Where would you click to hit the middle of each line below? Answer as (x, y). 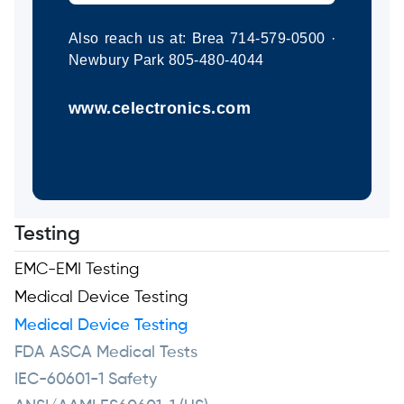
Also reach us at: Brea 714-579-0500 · (202, 38)
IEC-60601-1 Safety (85, 380)
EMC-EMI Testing (76, 270)
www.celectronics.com (160, 109)
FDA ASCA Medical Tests (106, 353)
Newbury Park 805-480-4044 (166, 60)
